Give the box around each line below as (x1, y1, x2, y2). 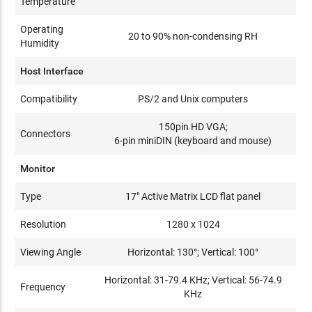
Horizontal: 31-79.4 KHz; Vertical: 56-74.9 (104, 274, 282, 286)
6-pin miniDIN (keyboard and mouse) (114, 134, 272, 146)
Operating (20, 23, 64, 35)
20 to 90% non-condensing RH (128, 30, 258, 42)
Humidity (20, 37, 60, 49)
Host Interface (20, 65, 84, 77)
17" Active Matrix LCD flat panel (125, 190, 261, 202)
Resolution (20, 218, 67, 230)
